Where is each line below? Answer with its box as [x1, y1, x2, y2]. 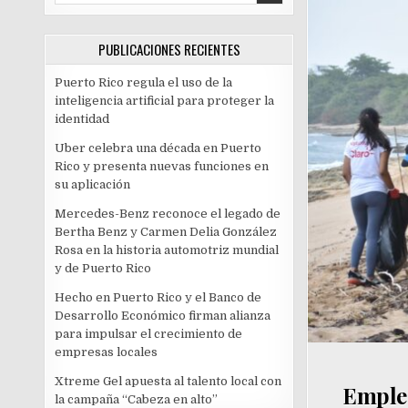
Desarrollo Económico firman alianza [55, 309, 271, 323]
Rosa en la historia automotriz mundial [55, 243, 280, 258]
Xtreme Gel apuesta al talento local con [55, 374, 282, 389]
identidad [55, 112, 110, 127]
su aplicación [55, 178, 131, 192]
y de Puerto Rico [55, 261, 152, 276]
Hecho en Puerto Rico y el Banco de [55, 291, 262, 305]
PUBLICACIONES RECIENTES [97, 39, 240, 60]
